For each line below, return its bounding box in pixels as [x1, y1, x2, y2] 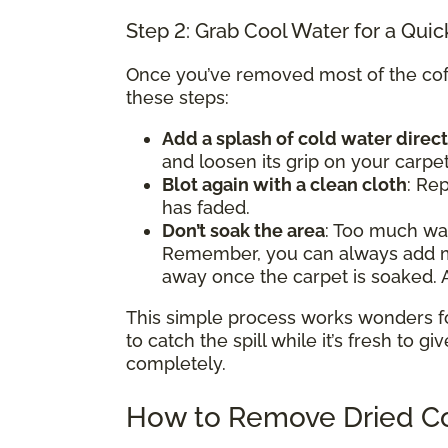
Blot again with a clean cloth [162, 173, 407, 195]
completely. [126, 352, 226, 374]
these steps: [126, 86, 229, 108]
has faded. [162, 196, 250, 218]
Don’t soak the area [162, 219, 325, 241]
